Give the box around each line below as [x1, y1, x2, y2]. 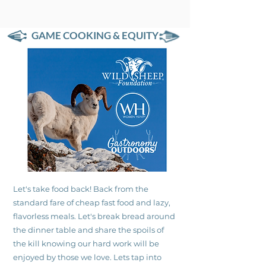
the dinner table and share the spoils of [13, 225, 164, 235]
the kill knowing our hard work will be [13, 239, 159, 248]
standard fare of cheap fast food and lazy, [13, 198, 170, 207]
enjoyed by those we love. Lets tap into [13, 252, 161, 262]
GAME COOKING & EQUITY [31, 29, 159, 42]
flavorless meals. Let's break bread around [13, 211, 175, 221]
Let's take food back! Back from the [13, 184, 148, 194]
